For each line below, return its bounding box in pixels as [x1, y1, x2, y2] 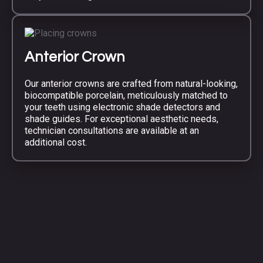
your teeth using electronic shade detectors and [25, 102, 220, 113]
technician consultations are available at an [25, 125, 199, 137]
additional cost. [25, 137, 87, 149]
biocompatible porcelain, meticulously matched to [25, 90, 228, 102]
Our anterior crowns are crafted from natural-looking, [25, 78, 238, 90]
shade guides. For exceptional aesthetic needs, [25, 113, 218, 125]
